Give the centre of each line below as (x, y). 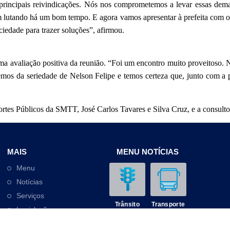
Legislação (34, 210)
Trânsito (127, 205)
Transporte (168, 205)
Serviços (31, 196)
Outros (28, 224)
